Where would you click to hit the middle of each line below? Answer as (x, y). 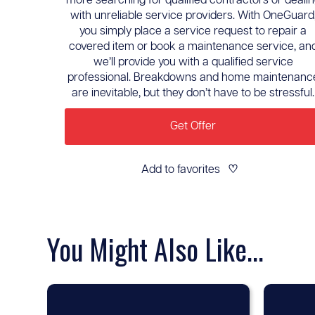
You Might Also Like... (156, 249)
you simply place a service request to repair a (193, 31)
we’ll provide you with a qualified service (193, 62)
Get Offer (193, 126)
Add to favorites (180, 170)
